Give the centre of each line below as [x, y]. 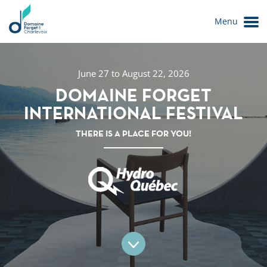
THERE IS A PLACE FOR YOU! [133, 133]
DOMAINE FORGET [133, 95]
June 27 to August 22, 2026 [133, 73]
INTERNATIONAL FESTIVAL [133, 113]
